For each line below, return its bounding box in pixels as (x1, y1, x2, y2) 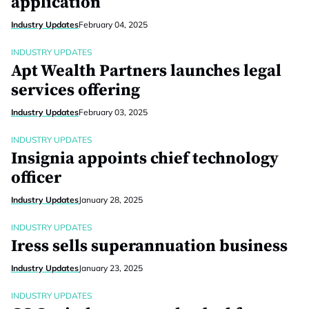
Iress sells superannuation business (11, 236, 288, 257)
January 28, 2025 (79, 195, 143, 205)
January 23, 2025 (79, 263, 143, 273)
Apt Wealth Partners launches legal (11, 61, 281, 81)
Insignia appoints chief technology (11, 148, 279, 169)
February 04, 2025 (79, 19, 148, 30)
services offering (11, 80, 140, 101)
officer (11, 168, 61, 188)
